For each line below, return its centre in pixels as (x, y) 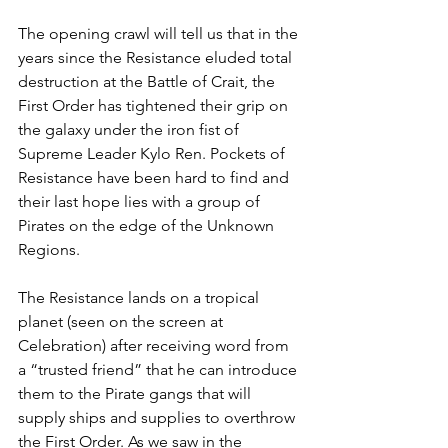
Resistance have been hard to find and (155, 177)
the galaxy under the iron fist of (130, 129)
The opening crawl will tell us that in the (160, 33)
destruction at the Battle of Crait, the (148, 81)
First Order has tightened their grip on (155, 105)
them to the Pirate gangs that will (136, 393)
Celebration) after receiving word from (155, 345)
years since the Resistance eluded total (157, 57)
